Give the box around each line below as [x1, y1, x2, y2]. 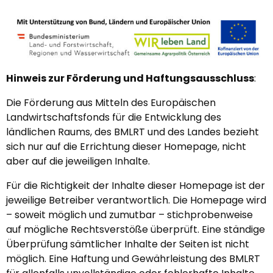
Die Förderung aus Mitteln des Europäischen [6, 96, 216, 110]
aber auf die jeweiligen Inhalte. [6, 154, 150, 168]
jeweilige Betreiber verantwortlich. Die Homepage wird [6, 193, 266, 207]
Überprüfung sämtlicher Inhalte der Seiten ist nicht [6, 237, 249, 251]
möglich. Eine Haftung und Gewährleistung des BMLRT [6, 252, 260, 266]
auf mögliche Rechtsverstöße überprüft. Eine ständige [6, 222, 265, 236]
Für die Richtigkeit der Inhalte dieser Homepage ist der [6, 179, 265, 193]
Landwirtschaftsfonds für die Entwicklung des [6, 110, 221, 124]
